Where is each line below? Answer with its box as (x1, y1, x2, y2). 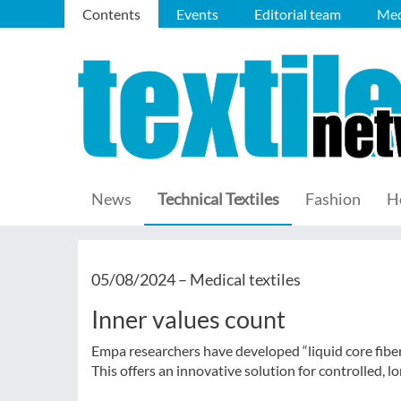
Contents (82, 5, 141, 22)
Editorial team (254, 5, 341, 22)
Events (176, 5, 218, 22)
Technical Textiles (158, 189, 279, 209)
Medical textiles (190, 269, 301, 289)
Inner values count (91, 304, 286, 334)
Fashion (305, 189, 361, 209)
